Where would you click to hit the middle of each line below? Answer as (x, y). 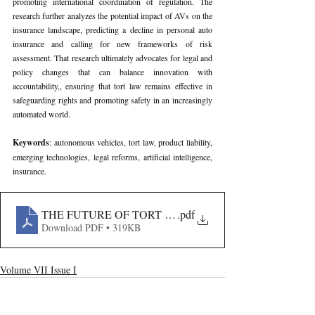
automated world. (41, 114)
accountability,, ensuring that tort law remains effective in (112, 86)
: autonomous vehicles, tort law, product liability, (131, 142)
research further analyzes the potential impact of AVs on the (112, 15)
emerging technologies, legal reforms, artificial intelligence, (112, 157)
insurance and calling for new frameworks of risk (112, 44)
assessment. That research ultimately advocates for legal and (112, 58)
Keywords (31, 142)
